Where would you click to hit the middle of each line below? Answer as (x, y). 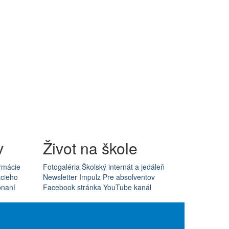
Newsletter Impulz (72, 177)
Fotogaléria (61, 167)
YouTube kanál (127, 187)
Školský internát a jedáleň (123, 167)
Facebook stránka (72, 187)
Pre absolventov (129, 177)
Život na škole (90, 148)
